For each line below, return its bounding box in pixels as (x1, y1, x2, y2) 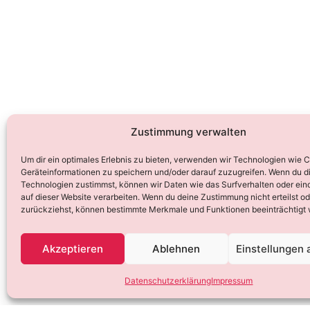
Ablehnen (152, 241, 201, 255)
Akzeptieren (42, 241, 103, 255)
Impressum (211, 275, 253, 286)
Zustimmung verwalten (131, 125, 247, 138)
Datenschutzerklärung (125, 275, 212, 286)
